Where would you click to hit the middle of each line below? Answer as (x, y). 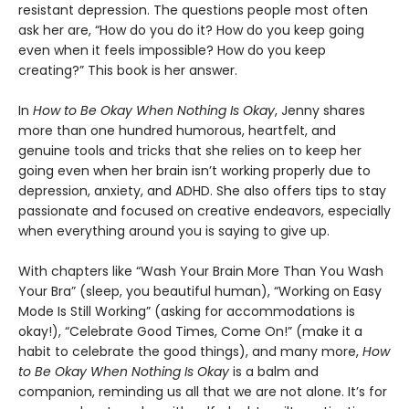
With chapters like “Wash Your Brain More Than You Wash (201, 271)
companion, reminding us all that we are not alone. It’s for (203, 391)
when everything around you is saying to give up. (174, 231)
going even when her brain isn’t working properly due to (194, 170)
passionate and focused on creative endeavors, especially (204, 210)
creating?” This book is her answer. (130, 70)
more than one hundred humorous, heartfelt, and (177, 130)
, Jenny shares (320, 110)
